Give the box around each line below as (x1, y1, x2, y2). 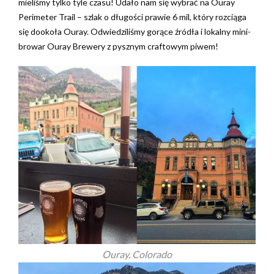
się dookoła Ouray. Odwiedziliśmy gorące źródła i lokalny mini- (18, 26, 251, 37)
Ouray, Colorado (102, 248, 172, 260)
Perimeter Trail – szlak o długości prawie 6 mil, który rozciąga (18, 12, 246, 22)
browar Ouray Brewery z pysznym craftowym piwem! (18, 41, 218, 51)
